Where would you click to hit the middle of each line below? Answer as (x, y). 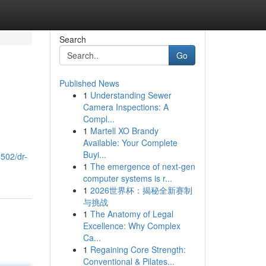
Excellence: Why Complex (132, 226)
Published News (89, 83)
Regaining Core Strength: (138, 249)
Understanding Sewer (131, 95)
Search (72, 39)
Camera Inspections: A (126, 107)
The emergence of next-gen (142, 166)
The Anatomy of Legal (132, 214)
